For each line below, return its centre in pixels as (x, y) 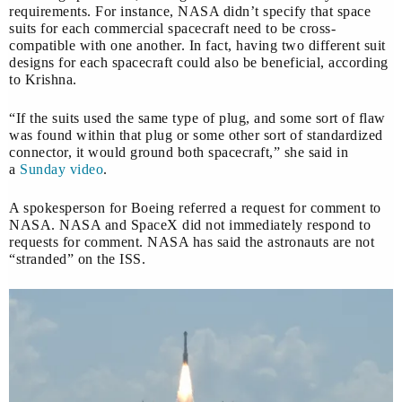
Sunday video (61, 169)
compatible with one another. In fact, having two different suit (197, 45)
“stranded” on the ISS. (77, 258)
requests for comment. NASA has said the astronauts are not (192, 241)
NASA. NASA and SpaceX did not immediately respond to (190, 224)
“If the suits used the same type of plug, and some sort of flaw (197, 118)
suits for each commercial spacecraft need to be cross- (172, 28)
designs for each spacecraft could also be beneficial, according (199, 62)
